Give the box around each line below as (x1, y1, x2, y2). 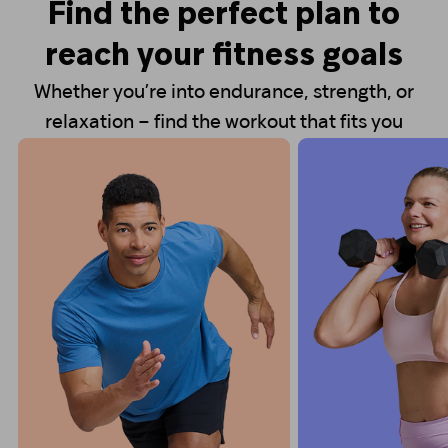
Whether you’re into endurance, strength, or (34, 84, 414, 103)
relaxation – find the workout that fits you (45, 114, 403, 133)
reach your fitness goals (45, 42, 403, 73)
